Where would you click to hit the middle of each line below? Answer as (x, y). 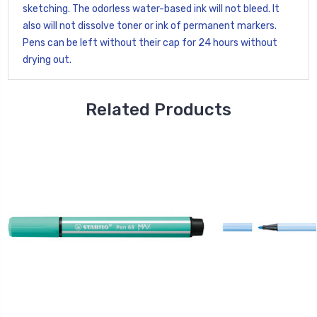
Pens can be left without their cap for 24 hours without (150, 42)
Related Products (158, 109)
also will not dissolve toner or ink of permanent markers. (150, 25)
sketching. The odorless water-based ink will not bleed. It (151, 8)
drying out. (47, 59)
